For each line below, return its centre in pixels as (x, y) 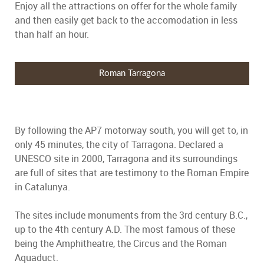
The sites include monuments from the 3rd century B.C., (131, 215)
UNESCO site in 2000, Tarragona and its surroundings (126, 159)
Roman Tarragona (132, 73)
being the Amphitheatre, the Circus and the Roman (121, 244)
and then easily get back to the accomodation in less (126, 20)
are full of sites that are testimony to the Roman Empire (132, 173)
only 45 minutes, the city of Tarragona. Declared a (119, 145)
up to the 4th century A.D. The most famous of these (125, 230)
